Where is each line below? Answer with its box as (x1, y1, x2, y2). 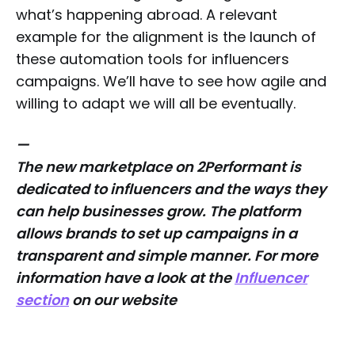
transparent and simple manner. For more (16, 246, 318, 265)
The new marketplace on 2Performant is (16, 157, 301, 177)
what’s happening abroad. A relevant (16, 5, 277, 25)
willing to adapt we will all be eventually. (16, 94, 296, 113)
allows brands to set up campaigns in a (16, 223, 297, 243)
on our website (69, 290, 177, 310)
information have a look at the (16, 268, 235, 288)
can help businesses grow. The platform (16, 201, 301, 221)
